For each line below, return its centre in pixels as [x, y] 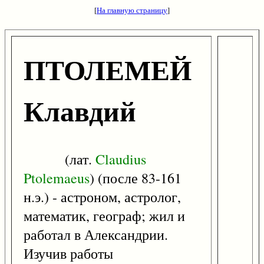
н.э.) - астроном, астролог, [102, 197]
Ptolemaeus [57, 178]
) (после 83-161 [136, 178]
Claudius [121, 159]
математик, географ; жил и [104, 216]
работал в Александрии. [96, 235]
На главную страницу [132, 10]
